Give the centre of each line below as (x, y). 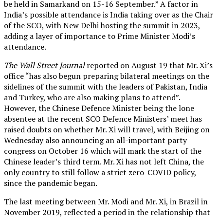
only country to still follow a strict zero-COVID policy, (100, 172)
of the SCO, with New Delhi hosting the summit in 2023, (102, 25)
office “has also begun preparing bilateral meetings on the (107, 76)
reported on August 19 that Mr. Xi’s (150, 65)
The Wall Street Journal (45, 65)
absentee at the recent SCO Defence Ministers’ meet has (103, 118)
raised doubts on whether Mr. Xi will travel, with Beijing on (107, 129)
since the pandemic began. (51, 183)
